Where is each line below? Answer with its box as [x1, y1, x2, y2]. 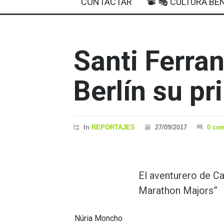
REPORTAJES [91, 123, 135, 131]
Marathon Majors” [138, 184, 217, 196]
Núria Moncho [74, 213, 122, 223]
